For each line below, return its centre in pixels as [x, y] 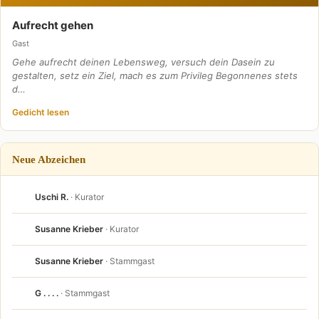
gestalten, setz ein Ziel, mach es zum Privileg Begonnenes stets [155, 75]
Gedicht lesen [41, 112]
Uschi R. [52, 197]
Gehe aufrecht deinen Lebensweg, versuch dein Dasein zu [143, 62]
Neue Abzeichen [49, 159]
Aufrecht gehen [53, 25]
